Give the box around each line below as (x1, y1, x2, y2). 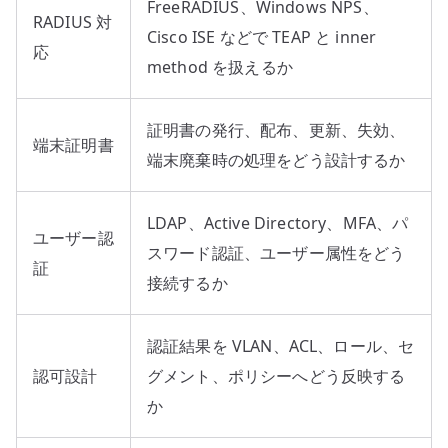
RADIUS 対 (33, 10, 113, 33)
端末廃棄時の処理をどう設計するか (147, 148, 406, 171)
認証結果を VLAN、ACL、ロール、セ (147, 334, 415, 357)
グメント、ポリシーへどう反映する (147, 364, 406, 387)
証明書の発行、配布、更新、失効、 (147, 118, 406, 141)
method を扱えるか (147, 55, 293, 78)
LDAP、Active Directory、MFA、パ (147, 211, 409, 234)
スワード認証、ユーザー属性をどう (147, 241, 406, 264)
